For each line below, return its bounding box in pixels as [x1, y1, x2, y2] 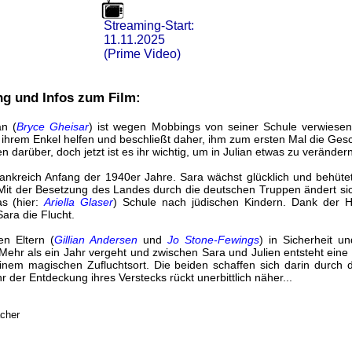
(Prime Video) [100, 47, 181, 60]
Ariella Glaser [44, 196, 114, 208]
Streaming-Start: [100, 19, 194, 32]
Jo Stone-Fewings [167, 233, 260, 246]
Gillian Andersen [53, 233, 137, 246]
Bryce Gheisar [16, 120, 90, 133]
